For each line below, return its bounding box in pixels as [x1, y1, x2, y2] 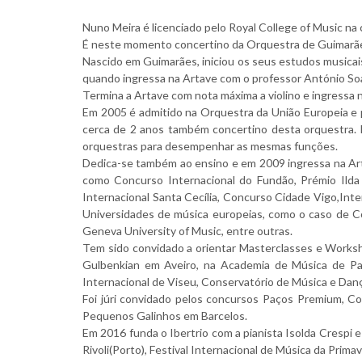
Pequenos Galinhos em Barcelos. [82, 309, 247, 322]
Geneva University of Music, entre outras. [82, 224, 293, 238]
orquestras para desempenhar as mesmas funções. [82, 139, 338, 153]
